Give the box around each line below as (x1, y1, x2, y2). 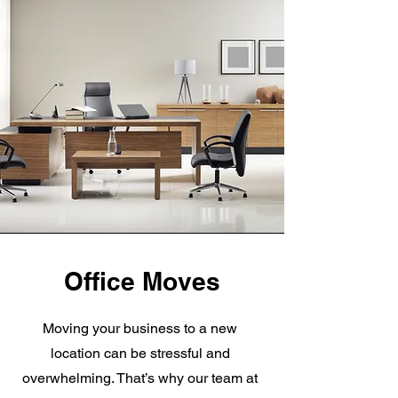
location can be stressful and (50, 345, 230, 362)
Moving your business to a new (43, 320, 237, 337)
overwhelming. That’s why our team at (22, 370, 258, 386)
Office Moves (64, 267, 220, 296)
